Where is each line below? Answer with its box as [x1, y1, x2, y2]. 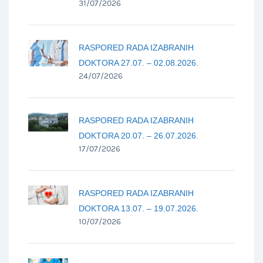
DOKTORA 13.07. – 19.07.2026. [79, 203, 198, 213]
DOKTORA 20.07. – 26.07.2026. [79, 130, 198, 140]
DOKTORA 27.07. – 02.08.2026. [79, 58, 198, 68]
